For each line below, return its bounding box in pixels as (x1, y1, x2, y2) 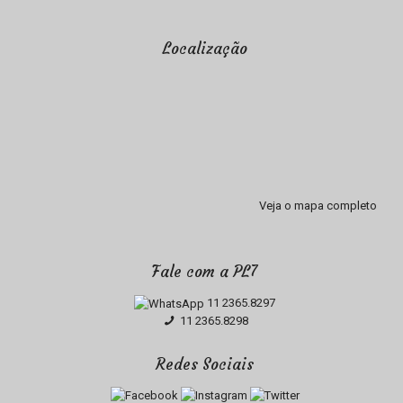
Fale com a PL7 (152, 262, 258, 282)
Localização (162, 39, 247, 58)
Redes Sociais (156, 354, 255, 375)
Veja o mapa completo (258, 199, 377, 212)
